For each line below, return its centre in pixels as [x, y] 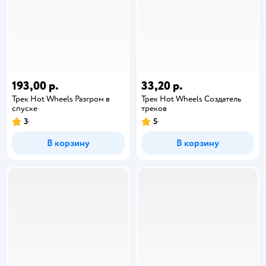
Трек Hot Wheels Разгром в [61, 99]
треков [154, 108]
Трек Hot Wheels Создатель [191, 99]
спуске [25, 108]
